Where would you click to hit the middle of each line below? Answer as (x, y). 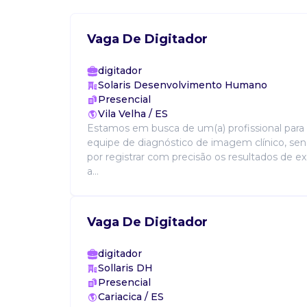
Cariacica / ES (131, 297)
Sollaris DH (125, 268)
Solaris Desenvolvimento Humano (183, 85)
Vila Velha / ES (133, 114)
